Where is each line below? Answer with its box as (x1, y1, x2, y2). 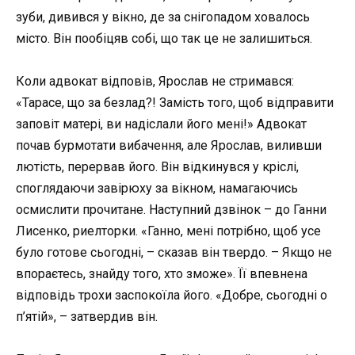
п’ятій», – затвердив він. (16, 308, 158, 324)
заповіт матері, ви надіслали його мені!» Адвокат (16, 116, 307, 132)
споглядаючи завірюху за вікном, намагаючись (16, 180, 298, 196)
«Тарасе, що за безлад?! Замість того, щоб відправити (16, 94, 334, 110)
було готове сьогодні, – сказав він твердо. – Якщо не (16, 244, 332, 260)
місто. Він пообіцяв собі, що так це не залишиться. (16, 30, 312, 46)
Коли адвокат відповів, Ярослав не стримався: (16, 73, 294, 89)
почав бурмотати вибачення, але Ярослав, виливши (16, 137, 322, 153)
